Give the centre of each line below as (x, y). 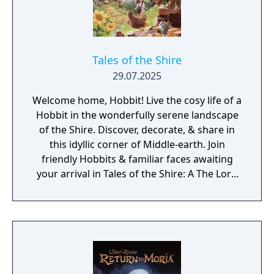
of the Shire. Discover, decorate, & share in (137, 130)
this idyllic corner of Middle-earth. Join (137, 144)
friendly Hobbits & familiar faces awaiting (137, 159)
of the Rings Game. (137, 188)
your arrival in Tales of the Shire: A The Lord (137, 174)
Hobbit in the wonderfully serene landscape (137, 115)
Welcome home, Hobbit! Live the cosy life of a (137, 100)
